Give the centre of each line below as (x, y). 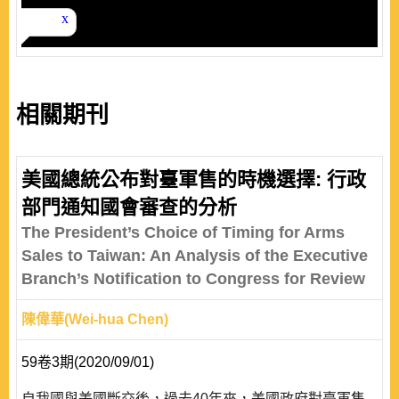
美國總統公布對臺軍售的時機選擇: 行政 (194, 179)
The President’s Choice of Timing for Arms (183, 232)
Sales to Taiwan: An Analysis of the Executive (195, 256)
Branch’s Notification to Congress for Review (193, 279)
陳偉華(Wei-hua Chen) (95, 319)
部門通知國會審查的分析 (129, 207)
